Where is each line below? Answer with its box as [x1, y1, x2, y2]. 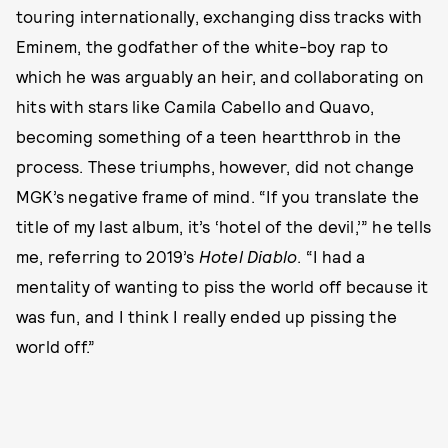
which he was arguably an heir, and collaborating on [16, 66, 425, 87]
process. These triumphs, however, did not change [16, 156, 415, 177]
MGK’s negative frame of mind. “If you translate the [16, 186, 420, 207]
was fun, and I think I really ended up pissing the [16, 306, 398, 327]
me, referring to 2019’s [16, 246, 199, 267]
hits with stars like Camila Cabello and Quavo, [16, 96, 375, 117]
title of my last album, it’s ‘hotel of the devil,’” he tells [16, 216, 432, 237]
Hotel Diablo [198, 246, 298, 267]
